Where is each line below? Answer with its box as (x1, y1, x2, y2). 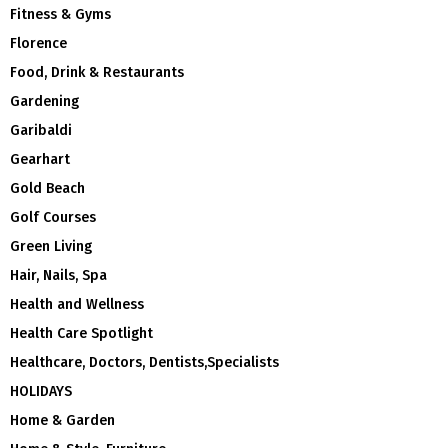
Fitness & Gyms (10, 6, 111, 24)
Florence (10, 35, 67, 53)
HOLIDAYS (10, 383, 72, 401)
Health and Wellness (10, 296, 144, 314)
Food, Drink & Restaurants (10, 64, 184, 82)
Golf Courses (10, 209, 96, 227)
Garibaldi (10, 122, 72, 140)
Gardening (10, 93, 79, 111)
